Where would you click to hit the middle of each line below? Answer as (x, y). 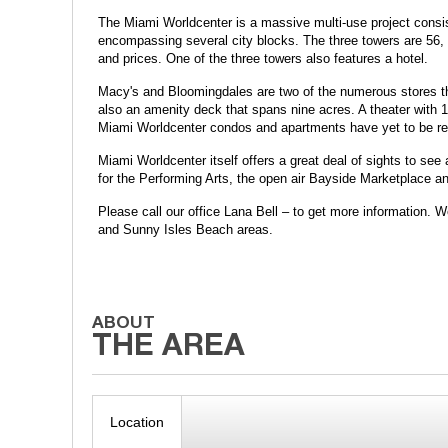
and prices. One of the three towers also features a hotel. (263, 58)
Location (137, 422)
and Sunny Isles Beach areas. (186, 229)
